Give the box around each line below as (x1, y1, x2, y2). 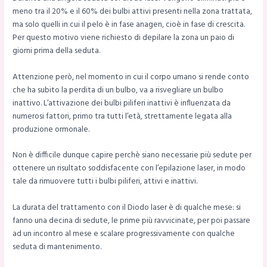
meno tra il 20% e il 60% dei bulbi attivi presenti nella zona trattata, (13, 5, 253, 18)
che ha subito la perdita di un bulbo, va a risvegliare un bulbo (13, 83, 224, 97)
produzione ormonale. (13, 123, 90, 136)
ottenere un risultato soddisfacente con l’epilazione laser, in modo (13, 162, 246, 175)
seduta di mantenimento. (13, 241, 102, 254)
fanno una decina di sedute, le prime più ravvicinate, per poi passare (13, 215, 251, 228)
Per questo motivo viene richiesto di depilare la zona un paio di (13, 31, 235, 44)
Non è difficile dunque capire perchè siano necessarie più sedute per (13, 149, 252, 162)
